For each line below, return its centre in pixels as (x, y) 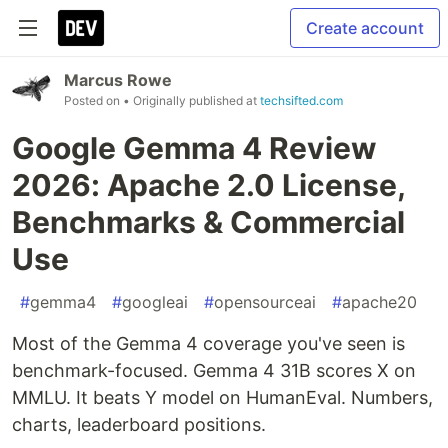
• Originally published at (191, 100)
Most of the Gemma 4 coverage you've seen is (208, 343)
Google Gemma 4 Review (194, 148)
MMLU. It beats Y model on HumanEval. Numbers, (222, 397)
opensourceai (265, 302)
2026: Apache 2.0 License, (208, 185)
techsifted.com (301, 100)
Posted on (93, 100)
